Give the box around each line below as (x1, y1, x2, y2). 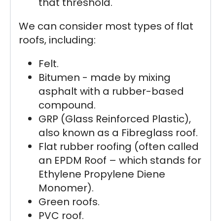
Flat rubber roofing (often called (38, 139, 199, 153)
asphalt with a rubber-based (38, 84, 184, 98)
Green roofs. (38, 194, 100, 209)
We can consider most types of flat (19, 19, 193, 33)
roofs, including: (19, 33, 96, 47)
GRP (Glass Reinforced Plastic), (38, 111, 191, 126)
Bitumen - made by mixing (38, 70, 171, 84)
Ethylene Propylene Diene (38, 167, 165, 181)
